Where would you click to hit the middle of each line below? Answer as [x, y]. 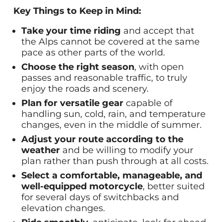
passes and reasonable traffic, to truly [104, 78]
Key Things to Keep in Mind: [77, 11]
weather [40, 150]
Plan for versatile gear [72, 103]
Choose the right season [78, 67]
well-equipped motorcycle [82, 187]
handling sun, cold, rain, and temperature [113, 114]
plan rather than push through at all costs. [115, 161]
